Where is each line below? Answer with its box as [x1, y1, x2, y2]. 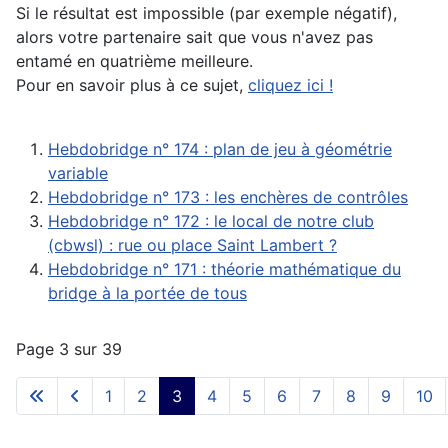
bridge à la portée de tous [48, 283, 247, 304]
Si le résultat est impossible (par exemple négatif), [16, 3, 397, 24]
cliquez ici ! [248, 75, 333, 96]
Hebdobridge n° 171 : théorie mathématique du [48, 259, 401, 280]
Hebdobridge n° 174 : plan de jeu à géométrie [48, 139, 392, 160]
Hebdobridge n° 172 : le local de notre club [48, 211, 374, 232]
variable [48, 163, 108, 184]
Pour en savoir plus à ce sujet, [16, 75, 248, 96]
